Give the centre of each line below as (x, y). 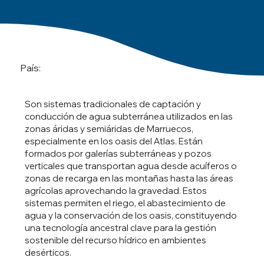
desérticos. (48, 252)
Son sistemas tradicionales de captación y (113, 104)
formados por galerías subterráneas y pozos (118, 153)
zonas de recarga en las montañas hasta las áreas (129, 178)
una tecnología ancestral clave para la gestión (120, 227)
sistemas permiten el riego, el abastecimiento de (125, 203)
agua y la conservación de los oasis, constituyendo (131, 215)
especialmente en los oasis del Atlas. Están (113, 141)
